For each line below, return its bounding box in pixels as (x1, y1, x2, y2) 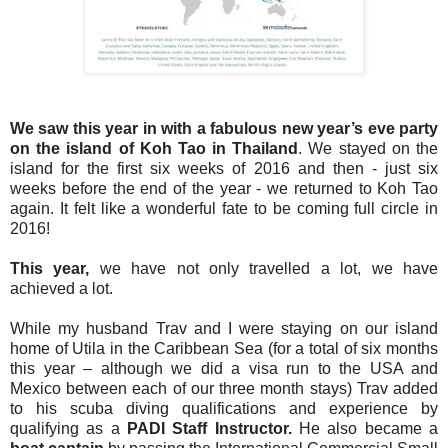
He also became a (299, 419, 438, 437)
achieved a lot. (10, 279, 113, 297)
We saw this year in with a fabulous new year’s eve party (10, 119, 438, 137)
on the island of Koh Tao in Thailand (10, 139, 299, 157)
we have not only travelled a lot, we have (99, 259, 439, 277)
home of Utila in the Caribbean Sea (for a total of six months (10, 339, 438, 357)
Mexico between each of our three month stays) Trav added (10, 379, 438, 397)
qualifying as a (10, 419, 127, 437)
